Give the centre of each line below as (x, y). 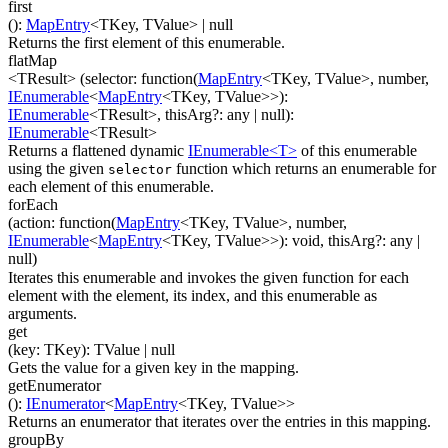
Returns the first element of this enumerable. (146, 42)
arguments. (42, 313)
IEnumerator (65, 403)
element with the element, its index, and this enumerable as (192, 295)
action (32, 223)
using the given (58, 169)
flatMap (32, 60)
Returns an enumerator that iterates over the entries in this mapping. (219, 422)
